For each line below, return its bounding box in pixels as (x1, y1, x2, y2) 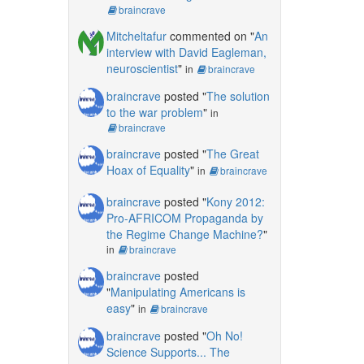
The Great (206, 145, 259, 162)
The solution (206, 87, 270, 104)
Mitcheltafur (106, 27, 167, 44)
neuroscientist (106, 59, 178, 76)
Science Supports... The (106, 343, 230, 360)
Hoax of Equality (106, 161, 190, 178)
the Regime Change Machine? (106, 225, 263, 242)
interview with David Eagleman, (106, 43, 266, 60)
